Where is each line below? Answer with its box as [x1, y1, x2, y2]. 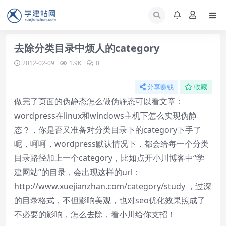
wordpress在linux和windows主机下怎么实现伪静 [14, 110, 197, 121]
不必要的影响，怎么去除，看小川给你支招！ [14, 209, 176, 220]
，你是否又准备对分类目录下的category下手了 [30, 124, 201, 135]
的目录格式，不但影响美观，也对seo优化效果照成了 [14, 195, 205, 206]
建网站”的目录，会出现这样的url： [14, 166, 141, 178]
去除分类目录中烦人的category [14, 41, 159, 55]
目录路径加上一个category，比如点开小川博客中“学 [14, 152, 204, 163]
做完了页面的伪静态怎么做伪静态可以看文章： [14, 96, 184, 107]
